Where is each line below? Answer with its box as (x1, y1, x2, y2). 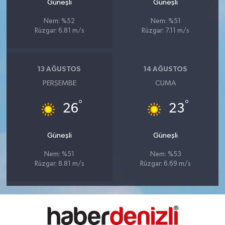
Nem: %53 (150, 151, 181, 158)
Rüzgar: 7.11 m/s (142, 27, 190, 34)
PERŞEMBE (42, 79, 76, 87)
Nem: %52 (44, 18, 75, 25)
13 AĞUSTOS (38, 66, 81, 73)
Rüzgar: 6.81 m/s (34, 27, 84, 34)
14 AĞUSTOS (144, 66, 188, 73)
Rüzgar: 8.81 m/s (34, 160, 84, 167)
